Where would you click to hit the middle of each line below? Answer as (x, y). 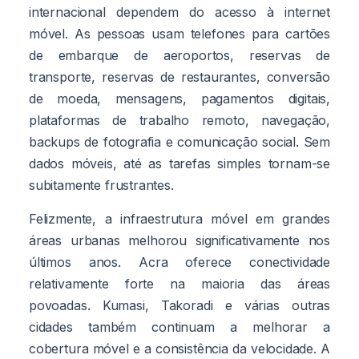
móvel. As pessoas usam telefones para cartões (179, 33)
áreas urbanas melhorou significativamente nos (179, 240)
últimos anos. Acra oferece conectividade (179, 262)
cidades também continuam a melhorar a (179, 327)
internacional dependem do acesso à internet (179, 12)
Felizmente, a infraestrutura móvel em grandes (179, 218)
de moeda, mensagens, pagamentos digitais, (179, 98)
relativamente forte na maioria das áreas (179, 283)
